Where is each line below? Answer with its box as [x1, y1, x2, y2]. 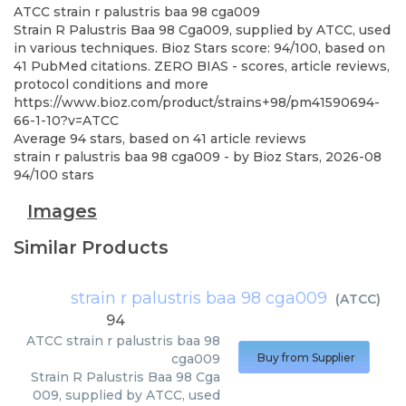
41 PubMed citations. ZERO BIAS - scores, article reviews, [14, 58, 390, 74]
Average [14, 130, 70, 147]
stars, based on [86, 130, 193, 147]
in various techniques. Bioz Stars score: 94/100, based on [14, 40, 385, 56]
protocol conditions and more [14, 76, 208, 92]
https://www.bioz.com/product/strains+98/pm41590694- [14, 94, 380, 111]
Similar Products [14, 237, 169, 258]
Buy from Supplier [257, 351, 355, 364]
